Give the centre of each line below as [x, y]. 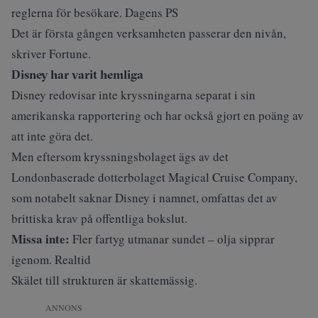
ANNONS [64, 307]
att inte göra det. [52, 136]
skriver [30, 54]
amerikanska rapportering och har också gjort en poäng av [158, 115]
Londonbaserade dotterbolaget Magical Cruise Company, [154, 177]
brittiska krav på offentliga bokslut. [99, 218]
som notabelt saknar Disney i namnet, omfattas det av [144, 198]
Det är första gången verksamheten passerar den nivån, [149, 33]
